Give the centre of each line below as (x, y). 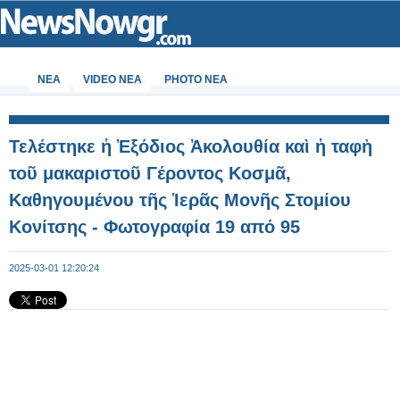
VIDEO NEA (112, 79)
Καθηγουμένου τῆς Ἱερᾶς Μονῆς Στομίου (180, 200)
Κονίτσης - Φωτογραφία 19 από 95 (154, 227)
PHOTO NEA (196, 79)
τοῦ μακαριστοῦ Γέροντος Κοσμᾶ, (150, 173)
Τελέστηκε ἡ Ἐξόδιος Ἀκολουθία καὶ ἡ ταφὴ (191, 146)
